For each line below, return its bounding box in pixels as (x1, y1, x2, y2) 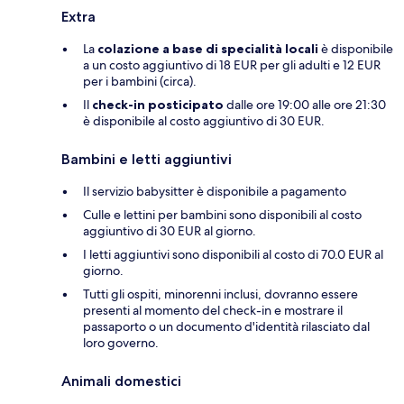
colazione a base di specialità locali (97, 41, 318, 58)
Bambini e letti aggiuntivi (61, 151, 232, 169)
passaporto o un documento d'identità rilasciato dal (83, 318, 370, 335)
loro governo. (83, 335, 159, 352)
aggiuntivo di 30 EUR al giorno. (83, 223, 256, 240)
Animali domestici (61, 372, 181, 390)
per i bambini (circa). (83, 73, 197, 90)
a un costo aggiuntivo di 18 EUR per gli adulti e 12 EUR (83, 57, 381, 74)
